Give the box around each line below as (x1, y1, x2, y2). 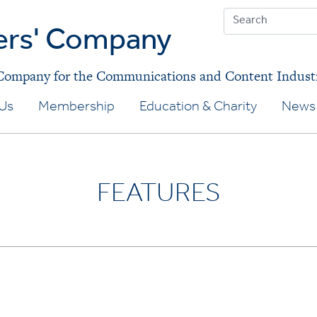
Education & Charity (139, 100, 257, 115)
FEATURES (96, 183, 220, 210)
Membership (38, 100, 115, 115)
